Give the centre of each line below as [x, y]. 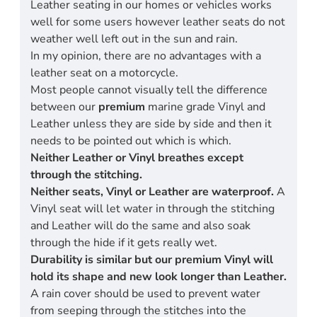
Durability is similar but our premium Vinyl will [152, 259]
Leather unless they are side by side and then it [151, 123]
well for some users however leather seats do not [158, 22]
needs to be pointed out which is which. [131, 140]
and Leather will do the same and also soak [140, 225]
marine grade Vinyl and [205, 106]
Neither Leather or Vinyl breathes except [137, 157]
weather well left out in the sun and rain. [134, 39]
